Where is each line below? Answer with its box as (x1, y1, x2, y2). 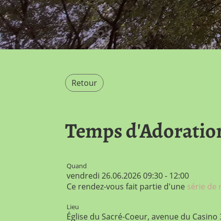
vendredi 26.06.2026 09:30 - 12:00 (67, 170, 189, 181)
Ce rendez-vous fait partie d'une (67, 181, 187, 192)
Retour (72, 77, 97, 88)
